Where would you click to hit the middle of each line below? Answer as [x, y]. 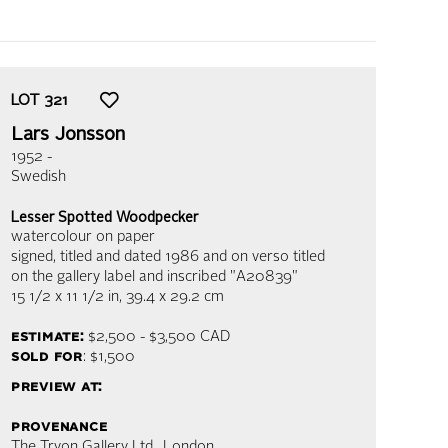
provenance [59, 427]
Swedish [38, 177]
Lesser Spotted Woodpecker [104, 218]
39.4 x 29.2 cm [175, 297]
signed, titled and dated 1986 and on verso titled [168, 257]
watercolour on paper [83, 237]
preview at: [57, 387]
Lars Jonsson [68, 135]
